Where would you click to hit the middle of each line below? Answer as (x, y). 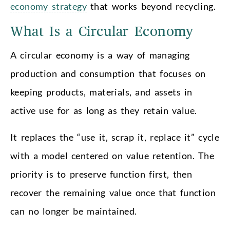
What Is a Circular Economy (102, 32)
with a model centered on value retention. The (112, 155)
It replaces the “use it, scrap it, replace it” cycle (115, 137)
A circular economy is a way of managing (100, 55)
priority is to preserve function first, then (101, 174)
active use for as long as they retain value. (104, 110)
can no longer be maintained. (74, 211)
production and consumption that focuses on (108, 73)
